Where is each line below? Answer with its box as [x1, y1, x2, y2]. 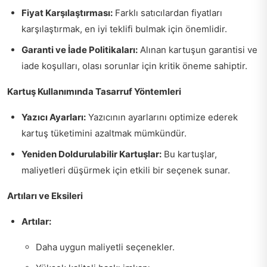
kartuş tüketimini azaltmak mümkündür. [21, 127, 187, 139]
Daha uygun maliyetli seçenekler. [36, 241, 175, 253]
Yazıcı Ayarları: [21, 111, 86, 123]
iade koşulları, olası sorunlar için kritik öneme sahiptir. [21, 60, 247, 72]
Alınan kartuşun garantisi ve [138, 44, 257, 55]
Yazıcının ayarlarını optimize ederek [86, 111, 238, 123]
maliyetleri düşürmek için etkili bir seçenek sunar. [21, 164, 230, 176]
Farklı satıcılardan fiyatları [113, 7, 222, 18]
